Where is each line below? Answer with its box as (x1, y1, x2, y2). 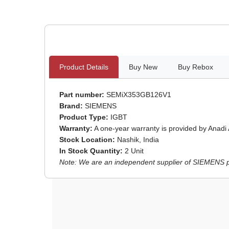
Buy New (128, 62, 157, 71)
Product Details (59, 62, 108, 71)
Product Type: (59, 112, 108, 121)
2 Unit (122, 146, 144, 155)
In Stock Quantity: (59, 146, 123, 155)
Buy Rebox (177, 62, 213, 71)
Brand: (59, 101, 83, 110)
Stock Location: (59, 135, 115, 144)
